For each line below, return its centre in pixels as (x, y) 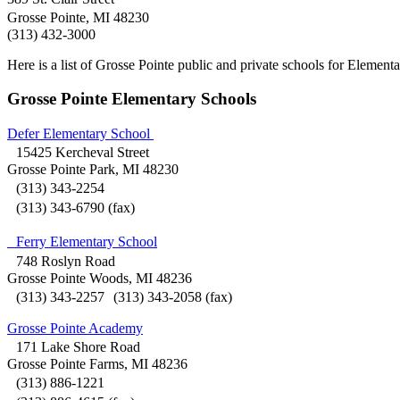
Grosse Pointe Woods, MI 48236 (100, 279)
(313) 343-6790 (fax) (71, 208)
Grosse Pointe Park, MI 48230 (93, 170)
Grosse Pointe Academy (75, 329)
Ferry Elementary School (82, 242)
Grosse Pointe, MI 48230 (83, 17)
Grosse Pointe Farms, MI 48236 (97, 364)
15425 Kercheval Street (78, 153)
